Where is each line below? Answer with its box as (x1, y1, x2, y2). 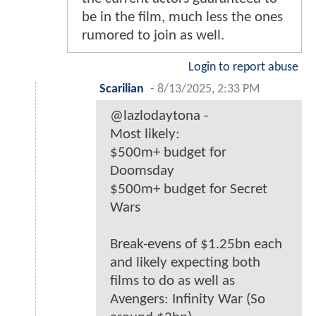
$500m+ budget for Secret (110, 181, 267, 197)
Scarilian (99, 83, 144, 95)
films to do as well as (110, 273, 235, 288)
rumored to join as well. (82, 28, 224, 43)
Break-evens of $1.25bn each (110, 236, 282, 252)
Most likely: (110, 126, 180, 142)
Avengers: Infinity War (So (110, 291, 265, 307)
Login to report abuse (188, 61, 298, 73)
